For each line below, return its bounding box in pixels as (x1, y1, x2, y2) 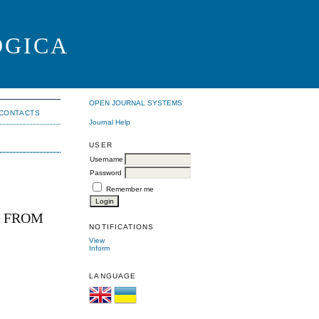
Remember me (106, 184, 155, 193)
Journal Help (89, 117, 131, 126)
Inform (89, 244, 110, 252)
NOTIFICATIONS (89, 222, 154, 231)
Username (90, 155, 124, 163)
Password (90, 168, 122, 177)
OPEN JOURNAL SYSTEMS (89, 99, 183, 108)
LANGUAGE (89, 272, 136, 281)
